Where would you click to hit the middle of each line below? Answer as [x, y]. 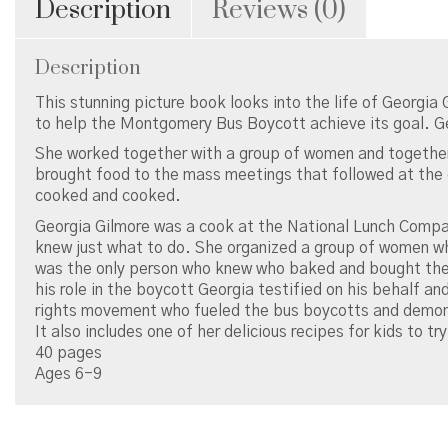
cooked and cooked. [108, 196]
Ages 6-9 [68, 373]
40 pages [68, 352]
